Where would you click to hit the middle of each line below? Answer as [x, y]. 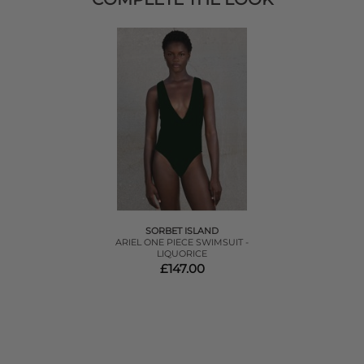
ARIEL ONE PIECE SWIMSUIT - [182, 243]
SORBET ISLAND [182, 231]
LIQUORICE [182, 254]
